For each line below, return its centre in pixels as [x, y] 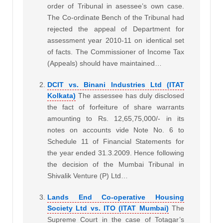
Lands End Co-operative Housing [116, 197]
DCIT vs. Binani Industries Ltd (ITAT [116, 85]
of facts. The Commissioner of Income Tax [116, 52]
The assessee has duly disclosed [131, 96]
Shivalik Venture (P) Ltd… [88, 176]
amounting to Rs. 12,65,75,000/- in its [116, 119]
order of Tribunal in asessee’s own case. [116, 6]
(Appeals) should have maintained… [105, 63]
